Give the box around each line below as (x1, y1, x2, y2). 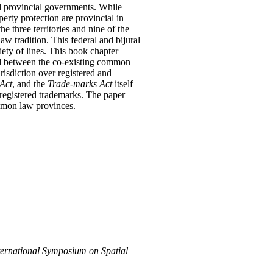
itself (112, 79, 133, 90)
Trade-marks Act (48, 79, 112, 90)
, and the (12, 79, 48, 90)
